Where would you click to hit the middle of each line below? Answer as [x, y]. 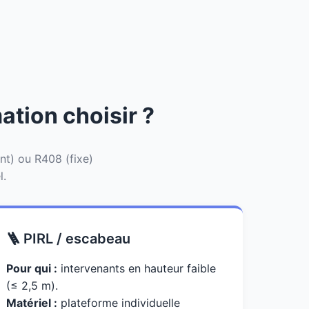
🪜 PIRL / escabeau [69, 239]
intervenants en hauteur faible [137, 268]
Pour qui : [32, 268]
